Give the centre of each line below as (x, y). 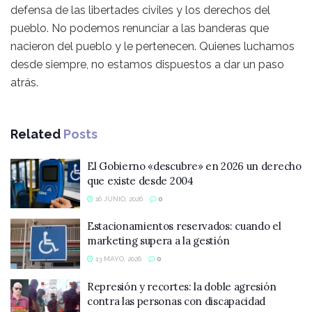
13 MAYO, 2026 (117, 259)
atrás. (24, 82)
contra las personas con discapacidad (177, 301)
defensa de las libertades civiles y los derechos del (140, 10)
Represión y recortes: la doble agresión (182, 286)
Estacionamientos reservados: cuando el (184, 226)
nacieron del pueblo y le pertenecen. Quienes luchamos (153, 46)
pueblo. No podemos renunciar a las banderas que (140, 28)
